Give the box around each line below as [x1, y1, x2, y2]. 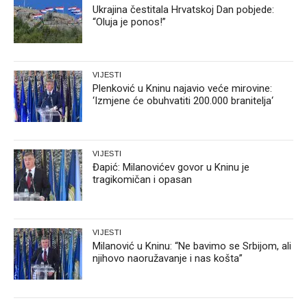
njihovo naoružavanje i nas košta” [93, 252, 243, 265]
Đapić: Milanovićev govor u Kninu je [93, 161, 249, 174]
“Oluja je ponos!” [93, 16, 166, 29]
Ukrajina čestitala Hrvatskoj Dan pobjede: [93, 3, 274, 16]
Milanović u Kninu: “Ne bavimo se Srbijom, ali [93, 240, 291, 253]
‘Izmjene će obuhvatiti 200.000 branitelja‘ [93, 95, 273, 108]
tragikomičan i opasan [93, 173, 192, 186]
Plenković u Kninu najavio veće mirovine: [93, 82, 272, 95]
